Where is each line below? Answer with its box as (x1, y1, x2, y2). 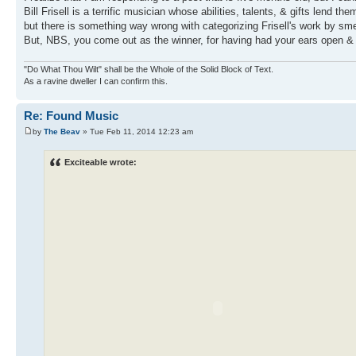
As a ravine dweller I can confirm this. (24, 76, 168, 87)
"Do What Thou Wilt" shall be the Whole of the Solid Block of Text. (24, 64, 273, 75)
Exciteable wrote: (64, 157, 137, 167)
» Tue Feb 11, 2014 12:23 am (80, 126, 193, 136)
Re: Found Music (24, 109, 118, 123)
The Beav (44, 126, 80, 136)
